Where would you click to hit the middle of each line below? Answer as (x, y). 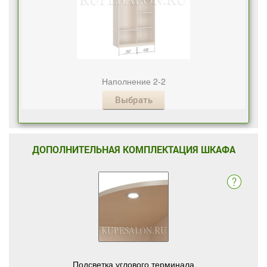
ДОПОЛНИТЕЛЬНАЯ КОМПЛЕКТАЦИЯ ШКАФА (133, 149)
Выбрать (133, 100)
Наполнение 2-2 (133, 81)
